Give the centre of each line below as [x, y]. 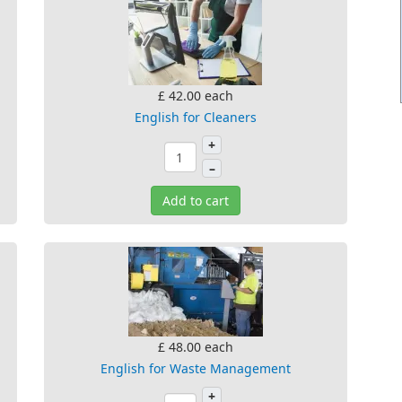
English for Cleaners [196, 117]
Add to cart [196, 201]
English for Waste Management [196, 368]
